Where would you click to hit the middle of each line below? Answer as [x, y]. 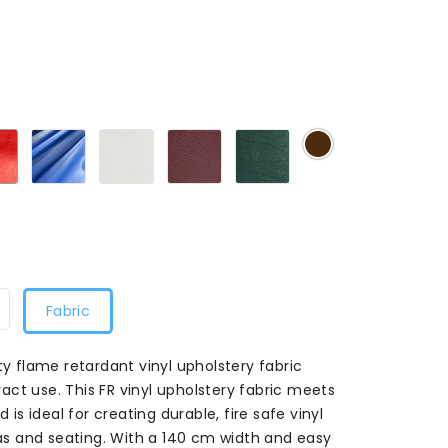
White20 [182, 134]
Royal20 [112, 134]
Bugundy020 [265, 134]
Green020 [323, 134]
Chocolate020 [382, 135]
